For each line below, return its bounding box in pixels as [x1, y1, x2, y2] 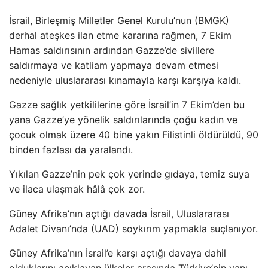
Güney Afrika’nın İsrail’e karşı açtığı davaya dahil [9, 246, 226, 259]
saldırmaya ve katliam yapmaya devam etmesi [9, 59, 218, 71]
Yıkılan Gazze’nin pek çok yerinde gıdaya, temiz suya [9, 167, 249, 180]
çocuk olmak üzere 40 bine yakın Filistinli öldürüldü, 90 [9, 128, 258, 141]
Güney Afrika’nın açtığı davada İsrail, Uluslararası [9, 207, 229, 220]
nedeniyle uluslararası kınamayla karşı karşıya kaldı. [9, 74, 241, 86]
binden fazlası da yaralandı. [9, 143, 133, 156]
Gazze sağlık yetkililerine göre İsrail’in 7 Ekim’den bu [9, 98, 245, 111]
